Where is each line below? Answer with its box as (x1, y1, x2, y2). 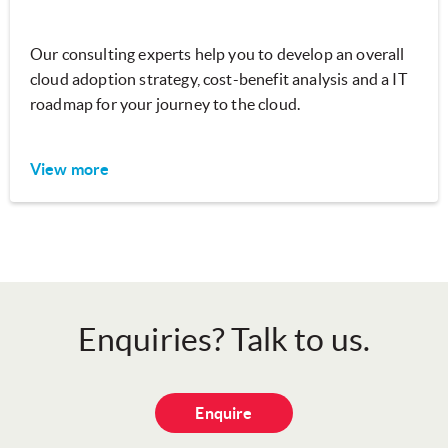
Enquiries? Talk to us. (77, 322, 371, 358)
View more (30, 160, 110, 179)
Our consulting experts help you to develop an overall (30, 45, 405, 64)
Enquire (195, 404, 253, 423)
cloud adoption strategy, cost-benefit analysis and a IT (30, 70, 407, 89)
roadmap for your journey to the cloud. (30, 95, 301, 114)
